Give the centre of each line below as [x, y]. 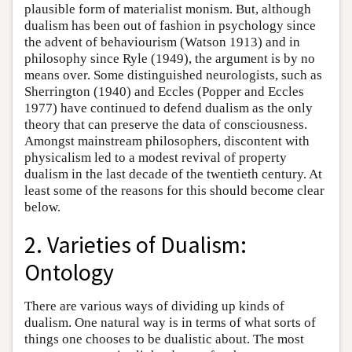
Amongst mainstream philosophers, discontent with [167, 141]
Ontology [69, 273]
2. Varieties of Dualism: [136, 245]
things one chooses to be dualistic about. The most [164, 339]
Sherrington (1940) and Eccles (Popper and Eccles [164, 91]
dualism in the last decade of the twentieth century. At [173, 174]
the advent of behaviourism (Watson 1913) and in [162, 42]
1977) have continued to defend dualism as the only [169, 108]
